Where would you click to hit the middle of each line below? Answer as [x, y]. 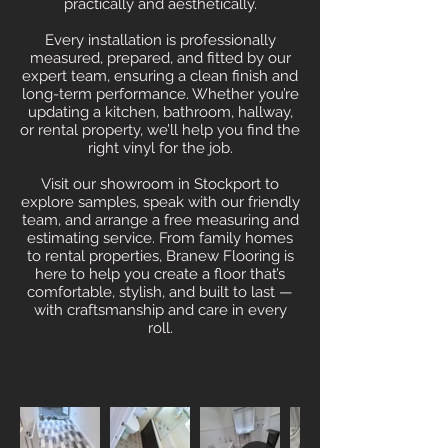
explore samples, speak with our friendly [160, 202]
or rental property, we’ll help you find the [160, 130]
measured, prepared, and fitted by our [160, 58]
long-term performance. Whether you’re [160, 94]
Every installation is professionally [160, 40]
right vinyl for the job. [160, 148]
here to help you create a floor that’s [160, 274]
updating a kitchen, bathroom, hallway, [160, 112]
